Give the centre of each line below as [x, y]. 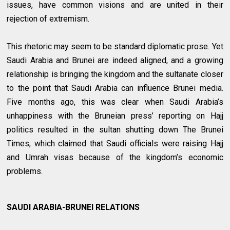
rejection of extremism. [48, 19]
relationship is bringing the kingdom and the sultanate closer [115, 74]
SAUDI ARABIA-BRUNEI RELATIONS [73, 207]
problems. [25, 171]
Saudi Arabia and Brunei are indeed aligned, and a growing [115, 61]
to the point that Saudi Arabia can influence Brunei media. [115, 88]
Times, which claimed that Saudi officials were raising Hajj [115, 144]
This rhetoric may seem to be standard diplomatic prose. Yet [115, 47]
